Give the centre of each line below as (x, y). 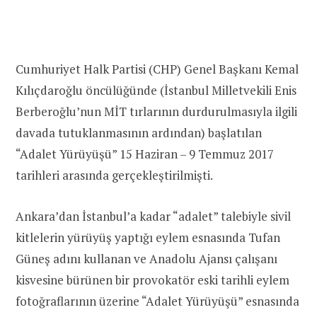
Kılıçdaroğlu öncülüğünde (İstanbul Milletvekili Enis (156, 90)
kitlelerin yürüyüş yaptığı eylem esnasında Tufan (148, 237)
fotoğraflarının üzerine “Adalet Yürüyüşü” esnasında (157, 301)
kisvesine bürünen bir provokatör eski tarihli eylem (152, 279)
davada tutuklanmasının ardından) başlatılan (139, 132)
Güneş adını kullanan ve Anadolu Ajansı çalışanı (146, 258)
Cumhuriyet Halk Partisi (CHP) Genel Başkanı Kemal (157, 69)
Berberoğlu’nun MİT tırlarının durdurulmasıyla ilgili (156, 111)
